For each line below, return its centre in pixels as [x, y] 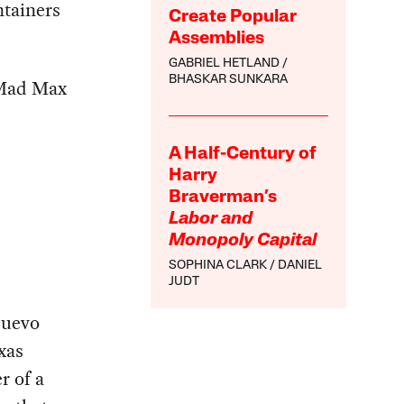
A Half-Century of [243, 155]
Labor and [211, 220]
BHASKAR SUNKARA [229, 80]
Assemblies [217, 39]
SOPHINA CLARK [218, 266]
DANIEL [300, 266]
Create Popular [233, 18]
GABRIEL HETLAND [225, 64]
